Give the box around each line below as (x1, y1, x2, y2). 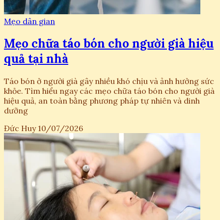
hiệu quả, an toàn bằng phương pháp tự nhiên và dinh (4, 95, 200, 106)
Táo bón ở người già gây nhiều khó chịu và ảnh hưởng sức (4, 76, 214, 86)
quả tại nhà (4, 51, 68, 66)
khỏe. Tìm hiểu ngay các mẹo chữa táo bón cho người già (4, 85, 215, 96)
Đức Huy (4, 123, 36, 133)
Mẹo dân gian (4, 16, 55, 26)
